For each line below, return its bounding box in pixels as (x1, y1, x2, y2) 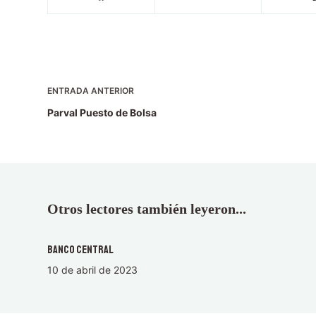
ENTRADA (47, 85, 90, 96)
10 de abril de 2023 (47, 263, 138, 276)
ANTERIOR (89, 85, 135, 96)
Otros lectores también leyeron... (47, 200, 247, 217)
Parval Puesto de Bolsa (47, 106, 157, 119)
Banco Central (47, 242, 114, 257)
